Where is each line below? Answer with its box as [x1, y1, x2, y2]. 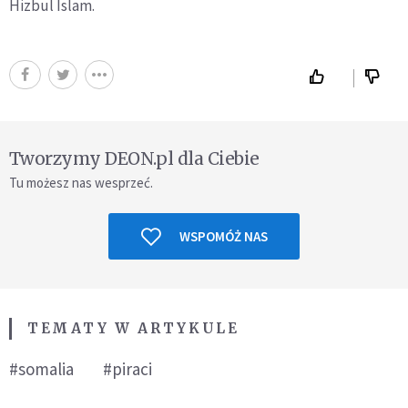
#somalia [9, 358, 74, 380]
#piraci [103, 358, 152, 380]
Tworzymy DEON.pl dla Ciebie [9, 148, 260, 169]
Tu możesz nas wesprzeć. [9, 174, 153, 191]
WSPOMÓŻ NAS [178, 228, 268, 245]
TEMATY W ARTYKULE [27, 320, 240, 337]
